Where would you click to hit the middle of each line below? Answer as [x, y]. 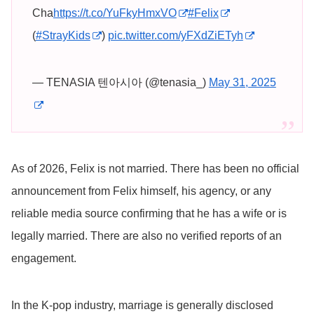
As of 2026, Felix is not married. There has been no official [155, 168]
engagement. [44, 258]
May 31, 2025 [242, 83]
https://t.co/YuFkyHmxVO [115, 13]
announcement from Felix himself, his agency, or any [141, 191]
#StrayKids [63, 35]
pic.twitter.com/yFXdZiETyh [175, 35]
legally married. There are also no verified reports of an [146, 235]
